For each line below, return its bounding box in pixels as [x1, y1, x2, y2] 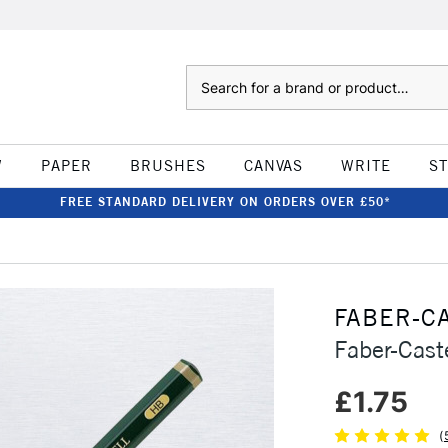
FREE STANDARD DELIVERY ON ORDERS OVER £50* [59, 194, 391, 209]
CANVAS [243, 156, 303, 175]
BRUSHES [129, 156, 206, 175]
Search [185, 67, 226, 83]
